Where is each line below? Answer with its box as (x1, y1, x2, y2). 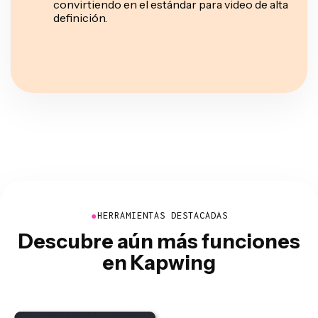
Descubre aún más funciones (18, 229, 300, 253)
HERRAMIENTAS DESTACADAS (97, 210, 228, 221)
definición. (53, 10, 107, 25)
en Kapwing (102, 250, 216, 275)
